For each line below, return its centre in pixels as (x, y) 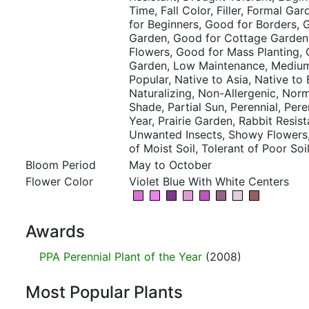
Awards (55, 231)
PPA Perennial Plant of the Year (121, 257)
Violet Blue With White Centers (209, 181)
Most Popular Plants (104, 292)
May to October (170, 165)
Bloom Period (61, 165)
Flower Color (59, 181)
